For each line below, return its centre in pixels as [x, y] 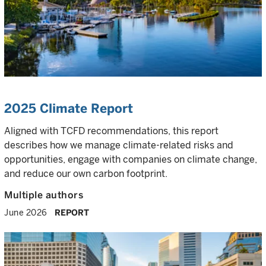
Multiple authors [44, 195]
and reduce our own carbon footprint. [86, 174]
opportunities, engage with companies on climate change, [131, 159]
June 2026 [26, 213]
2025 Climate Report [69, 108]
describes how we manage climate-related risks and [119, 145]
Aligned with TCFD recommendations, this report [111, 131]
